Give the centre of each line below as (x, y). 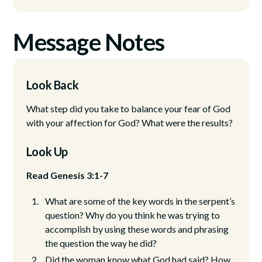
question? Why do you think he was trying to (132, 215)
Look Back (52, 85)
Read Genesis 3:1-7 (67, 175)
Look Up (47, 151)
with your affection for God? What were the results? (129, 122)
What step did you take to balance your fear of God (128, 108)
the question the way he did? (101, 243)
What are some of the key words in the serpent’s (140, 201)
